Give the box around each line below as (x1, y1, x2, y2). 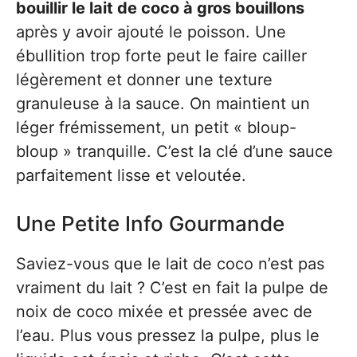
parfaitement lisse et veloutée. (16, 166, 246, 185)
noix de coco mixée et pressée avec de (16, 302, 312, 321)
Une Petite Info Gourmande (16, 211, 284, 236)
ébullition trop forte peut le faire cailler (16, 46, 307, 65)
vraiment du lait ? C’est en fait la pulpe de (16, 278, 328, 297)
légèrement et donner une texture (16, 70, 273, 89)
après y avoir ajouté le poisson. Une (16, 22, 286, 41)
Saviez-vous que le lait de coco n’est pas (16, 254, 324, 273)
